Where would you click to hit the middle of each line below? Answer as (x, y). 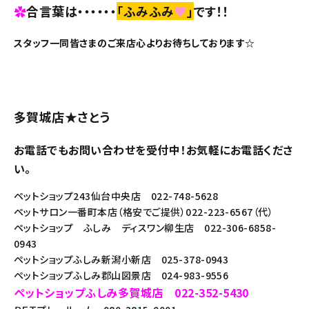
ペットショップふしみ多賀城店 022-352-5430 (131, 292)
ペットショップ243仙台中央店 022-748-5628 (116, 196)
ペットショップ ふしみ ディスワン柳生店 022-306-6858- (145, 228)
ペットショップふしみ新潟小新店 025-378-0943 (121, 259)
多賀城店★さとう (62, 117)
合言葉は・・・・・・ (72, 11)
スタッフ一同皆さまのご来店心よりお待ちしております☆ (134, 43)
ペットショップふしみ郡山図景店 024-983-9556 (121, 275)
